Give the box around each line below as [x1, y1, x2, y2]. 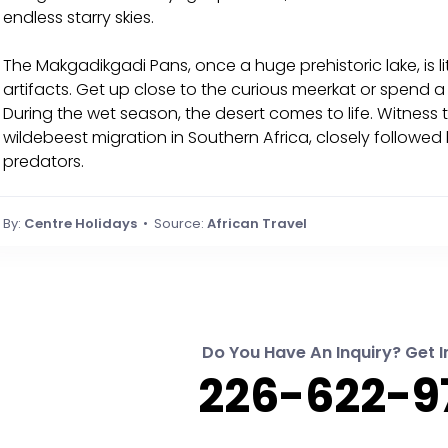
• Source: [137, 213, 207, 233]
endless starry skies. [3, 5, 154, 29]
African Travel [207, 213, 307, 233]
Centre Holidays [24, 213, 137, 233]
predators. [3, 149, 84, 173]
